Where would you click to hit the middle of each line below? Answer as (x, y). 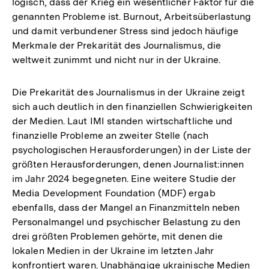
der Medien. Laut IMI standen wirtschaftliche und (122, 121)
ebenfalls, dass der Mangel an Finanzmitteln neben (126, 208)
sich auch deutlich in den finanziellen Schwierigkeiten (132, 107)
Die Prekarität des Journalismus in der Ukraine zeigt (128, 92)
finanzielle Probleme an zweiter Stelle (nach (110, 136)
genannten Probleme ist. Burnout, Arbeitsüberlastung (132, 17)
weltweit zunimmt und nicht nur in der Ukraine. (116, 60)
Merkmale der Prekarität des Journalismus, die (117, 46)
